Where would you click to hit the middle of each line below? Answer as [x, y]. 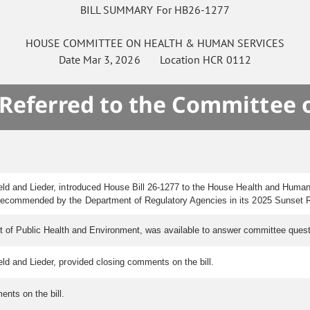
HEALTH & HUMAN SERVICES [215, 43]
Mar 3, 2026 [112, 60]
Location [171, 60]
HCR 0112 [227, 60]
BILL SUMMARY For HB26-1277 [155, 10]
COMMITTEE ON [102, 43]
